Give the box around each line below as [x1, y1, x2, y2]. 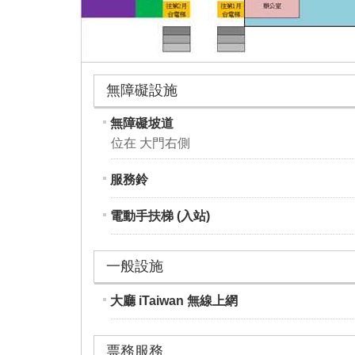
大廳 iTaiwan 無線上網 [110, 294, 239, 308]
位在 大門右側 [111, 136, 191, 151]
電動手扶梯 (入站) [110, 209, 211, 223]
